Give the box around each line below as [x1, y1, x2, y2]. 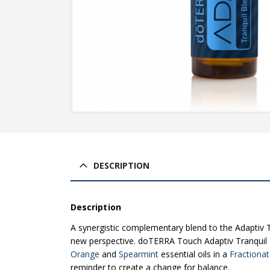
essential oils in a [159, 248, 230, 260]
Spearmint [119, 248, 159, 260]
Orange [71, 248, 99, 260]
